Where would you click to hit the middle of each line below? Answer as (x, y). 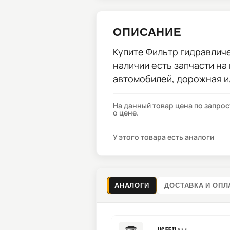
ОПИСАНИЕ (148, 31)
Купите (129, 52)
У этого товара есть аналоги (164, 137)
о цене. (126, 113)
